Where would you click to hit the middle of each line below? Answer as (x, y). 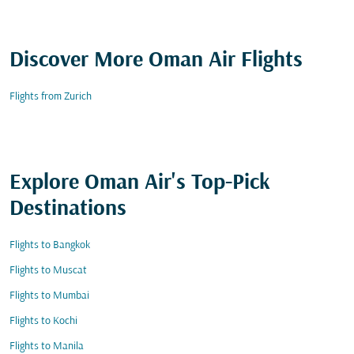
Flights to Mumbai (49, 296)
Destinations (68, 209)
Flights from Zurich (51, 97)
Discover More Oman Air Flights (156, 61)
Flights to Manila (47, 346)
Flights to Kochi (43, 321)
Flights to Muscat (48, 271)
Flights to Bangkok (50, 245)
